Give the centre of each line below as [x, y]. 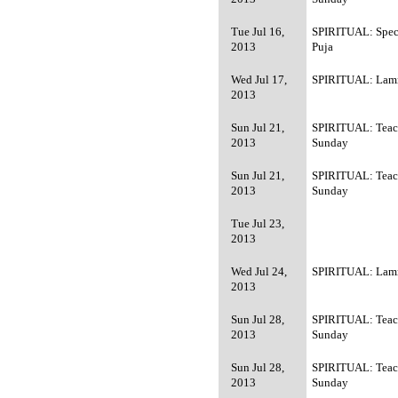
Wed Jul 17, [259, 80]
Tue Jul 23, [258, 223]
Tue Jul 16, [258, 32]
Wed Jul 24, [259, 271]
